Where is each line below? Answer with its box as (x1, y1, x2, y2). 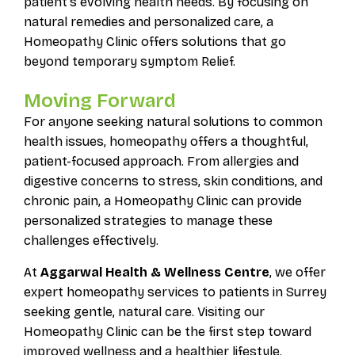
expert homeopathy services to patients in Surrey (23, 284, 326, 300)
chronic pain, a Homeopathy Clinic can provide (23, 193, 302, 208)
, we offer (269, 264, 326, 280)
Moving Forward (23, 89, 176, 112)
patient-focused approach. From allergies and (23, 153, 299, 169)
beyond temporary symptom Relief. (23, 53, 235, 69)
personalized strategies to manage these (23, 212, 273, 228)
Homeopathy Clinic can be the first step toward (23, 323, 311, 339)
